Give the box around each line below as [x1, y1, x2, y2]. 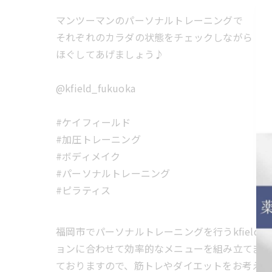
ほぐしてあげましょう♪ [56, 47, 165, 61]
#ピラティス [56, 183, 111, 197]
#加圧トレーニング [56, 132, 141, 146]
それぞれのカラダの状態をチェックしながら [56, 30, 253, 44]
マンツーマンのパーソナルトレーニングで [56, 13, 243, 27]
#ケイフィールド [56, 115, 131, 129]
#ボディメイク [56, 149, 121, 163]
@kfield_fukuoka [56, 81, 135, 95]
